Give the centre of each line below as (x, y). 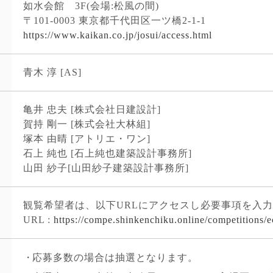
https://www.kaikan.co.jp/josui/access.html (118, 35)
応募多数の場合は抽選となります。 (115, 257)
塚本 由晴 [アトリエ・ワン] (87, 138)
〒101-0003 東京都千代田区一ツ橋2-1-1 (115, 20)
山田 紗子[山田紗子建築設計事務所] (106, 168)
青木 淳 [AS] (53, 72)
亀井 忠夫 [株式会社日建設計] (92, 109)
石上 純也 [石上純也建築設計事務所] (108, 153)
